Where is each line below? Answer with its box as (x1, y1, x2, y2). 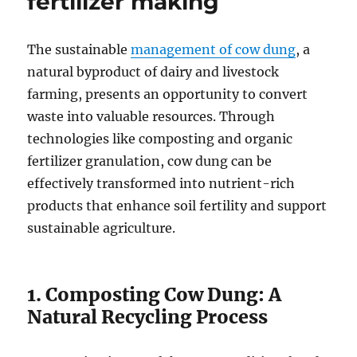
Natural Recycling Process (27, 304, 269, 328)
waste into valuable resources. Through (27, 108, 276, 124)
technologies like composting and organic (27, 130, 293, 147)
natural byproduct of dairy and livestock (27, 63, 280, 80)
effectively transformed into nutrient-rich (27, 175, 296, 191)
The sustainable (27, 41, 131, 57)
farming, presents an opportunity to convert (27, 85, 308, 102)
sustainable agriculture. (27, 219, 176, 236)
